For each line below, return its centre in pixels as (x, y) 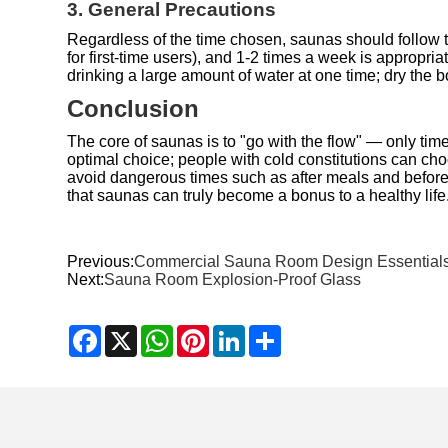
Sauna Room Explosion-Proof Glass (233, 279)
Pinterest (241, 333)
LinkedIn (276, 333)
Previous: (101, 261)
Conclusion (133, 108)
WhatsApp (210, 333)
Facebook (137, 333)
